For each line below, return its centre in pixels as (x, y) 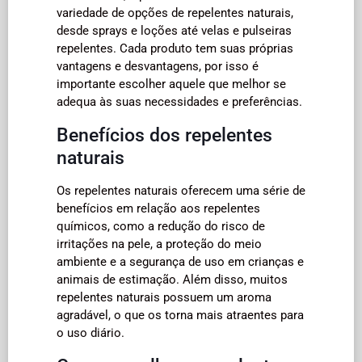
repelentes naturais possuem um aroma (164, 297)
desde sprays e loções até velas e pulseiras (174, 30)
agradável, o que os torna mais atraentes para (180, 315)
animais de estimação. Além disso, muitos (172, 279)
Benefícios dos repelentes (164, 135)
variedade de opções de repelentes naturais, (175, 13)
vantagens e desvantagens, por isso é (158, 66)
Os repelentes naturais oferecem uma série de (181, 190)
